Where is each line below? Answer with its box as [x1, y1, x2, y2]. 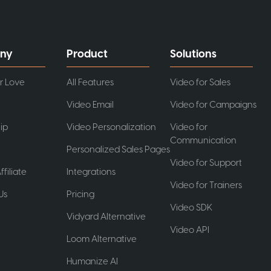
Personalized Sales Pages [66, 143, 170, 156]
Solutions [170, 46, 217, 62]
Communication [170, 134, 237, 147]
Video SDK [170, 201, 213, 214]
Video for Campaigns [170, 98, 257, 111]
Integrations [66, 165, 116, 178]
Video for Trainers [170, 178, 243, 192]
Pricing [66, 188, 94, 201]
